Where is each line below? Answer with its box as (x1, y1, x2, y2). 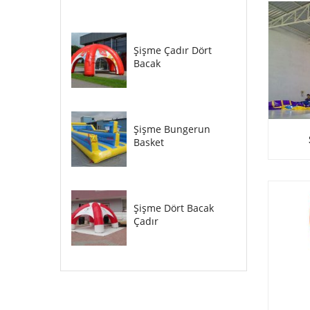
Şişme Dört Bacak (134, 201, 214, 215)
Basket (134, 136, 164, 149)
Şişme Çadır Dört (134, 44, 212, 57)
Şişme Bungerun (134, 122, 210, 136)
